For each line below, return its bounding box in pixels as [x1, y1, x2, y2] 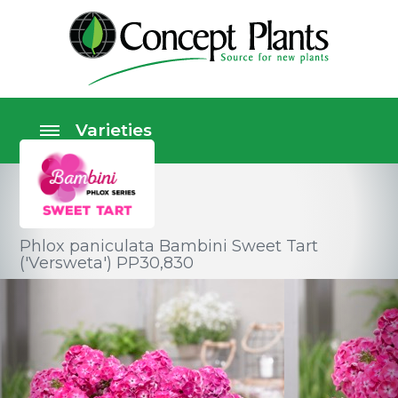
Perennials [39, 284, 104, 300]
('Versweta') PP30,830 [20, 253, 194, 273]
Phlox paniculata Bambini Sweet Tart [20, 236, 318, 256]
